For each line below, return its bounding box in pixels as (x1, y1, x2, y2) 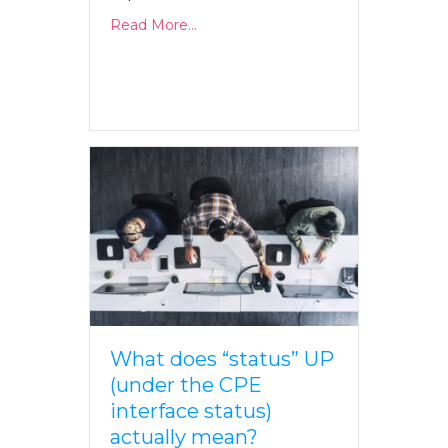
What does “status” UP (110, 346, 334, 371)
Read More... (110, 16, 197, 35)
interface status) (110, 398, 272, 423)
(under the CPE (110, 372, 262, 397)
